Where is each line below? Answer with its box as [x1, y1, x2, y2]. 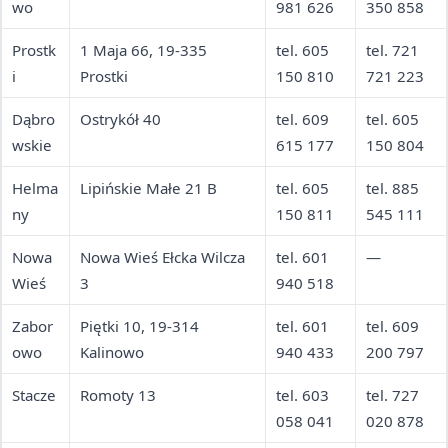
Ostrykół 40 [80, 109, 161, 130]
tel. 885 [366, 178, 419, 199]
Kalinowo [80, 342, 144, 363]
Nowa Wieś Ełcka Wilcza [80, 247, 245, 268]
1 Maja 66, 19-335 [80, 40, 207, 61]
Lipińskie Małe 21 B [80, 178, 217, 199]
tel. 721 [366, 40, 419, 61]
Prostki [80, 66, 128, 87]
